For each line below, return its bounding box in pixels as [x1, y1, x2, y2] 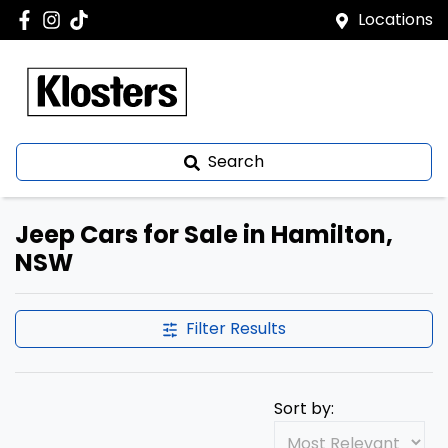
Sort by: [274, 397, 334, 420]
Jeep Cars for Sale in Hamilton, [15, 218, 393, 251]
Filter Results [186, 317, 286, 340]
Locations [358, 8, 433, 31]
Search [208, 150, 264, 173]
